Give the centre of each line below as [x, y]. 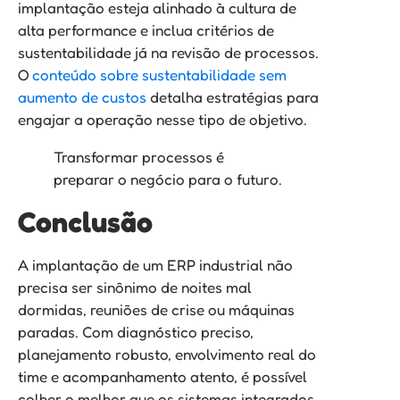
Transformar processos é [139, 156]
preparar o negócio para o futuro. [168, 179]
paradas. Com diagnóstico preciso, [136, 331]
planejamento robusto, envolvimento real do [167, 354]
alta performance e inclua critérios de [146, 29]
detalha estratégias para [233, 96]
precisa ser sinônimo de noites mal [135, 287]
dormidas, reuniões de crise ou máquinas [156, 309]
